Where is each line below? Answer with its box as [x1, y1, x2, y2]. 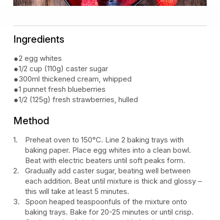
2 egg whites [19, 53, 62, 63]
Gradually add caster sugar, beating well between [25, 165, 191, 175]
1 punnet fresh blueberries [19, 84, 106, 94]
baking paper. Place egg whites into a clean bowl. [25, 145, 192, 155]
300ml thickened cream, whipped [19, 74, 132, 83]
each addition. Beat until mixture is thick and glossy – [25, 176, 202, 186]
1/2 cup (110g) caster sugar [19, 63, 109, 73]
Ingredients [13, 33, 64, 45]
